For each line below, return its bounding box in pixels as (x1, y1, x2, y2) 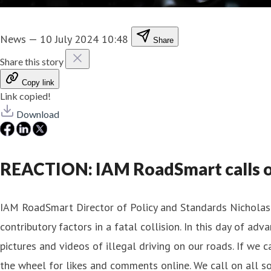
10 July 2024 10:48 (40, 31, 128, 46)
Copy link (22, 77, 54, 87)
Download (16, 108, 59, 120)
